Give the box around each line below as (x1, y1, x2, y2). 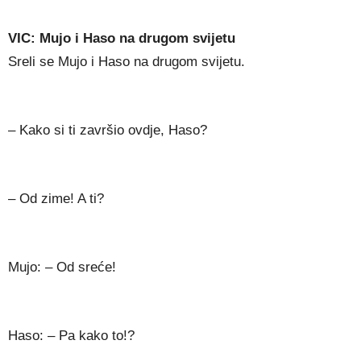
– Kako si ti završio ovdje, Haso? (8, 122, 207, 139)
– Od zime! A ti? (8, 191, 104, 207)
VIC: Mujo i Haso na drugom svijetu (8, 31, 235, 47)
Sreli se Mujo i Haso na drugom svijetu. (8, 54, 245, 70)
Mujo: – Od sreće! (8, 259, 116, 276)
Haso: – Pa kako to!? (8, 328, 135, 344)
